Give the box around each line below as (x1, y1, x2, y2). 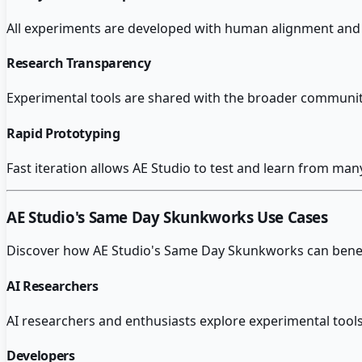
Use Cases (253, 206, 328, 227)
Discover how (6, 242, 93, 260)
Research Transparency (6, 54, 151, 73)
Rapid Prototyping (6, 124, 120, 142)
